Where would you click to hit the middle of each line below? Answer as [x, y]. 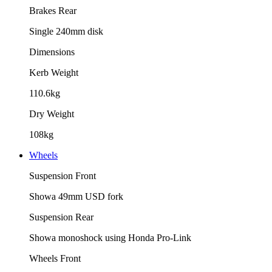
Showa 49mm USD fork [76, 196]
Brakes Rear [53, 10]
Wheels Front [55, 258]
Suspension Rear [61, 217]
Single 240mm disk [66, 31]
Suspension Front [63, 175]
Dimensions [52, 52]
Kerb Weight [54, 72]
